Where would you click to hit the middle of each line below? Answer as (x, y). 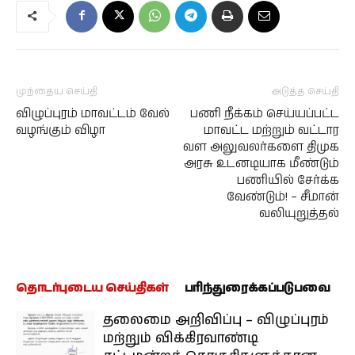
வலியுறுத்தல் (299, 214)
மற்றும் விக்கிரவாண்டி (181, 338)
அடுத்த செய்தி (305, 92)
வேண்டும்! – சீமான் (283, 197)
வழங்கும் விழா (61, 130)
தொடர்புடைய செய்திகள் (92, 288)
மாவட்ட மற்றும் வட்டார (271, 130)
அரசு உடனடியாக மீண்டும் (261, 164)
